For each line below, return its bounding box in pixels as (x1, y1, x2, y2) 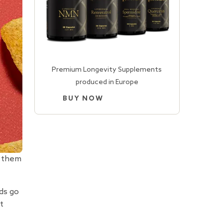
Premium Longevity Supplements (52, 66, 162, 74)
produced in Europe (75, 78, 138, 87)
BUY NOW (62, 95, 104, 103)
